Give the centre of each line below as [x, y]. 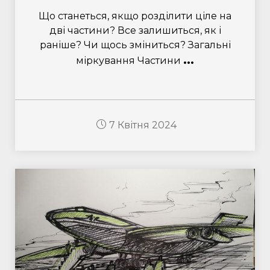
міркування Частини [130, 61]
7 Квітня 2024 [143, 125]
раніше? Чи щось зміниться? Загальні [135, 45]
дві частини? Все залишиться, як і [135, 30]
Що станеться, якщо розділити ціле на [135, 16]
